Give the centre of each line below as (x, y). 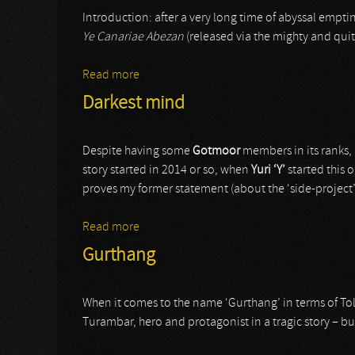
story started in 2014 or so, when (167, 170)
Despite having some (137, 151)
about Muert (172, 75)
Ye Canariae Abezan (133, 37)
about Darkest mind (191, 227)
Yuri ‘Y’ (268, 170)
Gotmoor (216, 151)
